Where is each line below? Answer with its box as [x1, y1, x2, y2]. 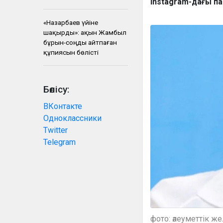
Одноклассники [43, 113, 102, 123]
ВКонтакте [43, 102, 82, 111]
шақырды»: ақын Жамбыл [43, 28, 126, 36]
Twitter [43, 125, 68, 135]
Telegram [43, 137, 76, 147]
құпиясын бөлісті [43, 48, 99, 56]
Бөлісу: [43, 84, 70, 95]
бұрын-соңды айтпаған [43, 38, 117, 46]
